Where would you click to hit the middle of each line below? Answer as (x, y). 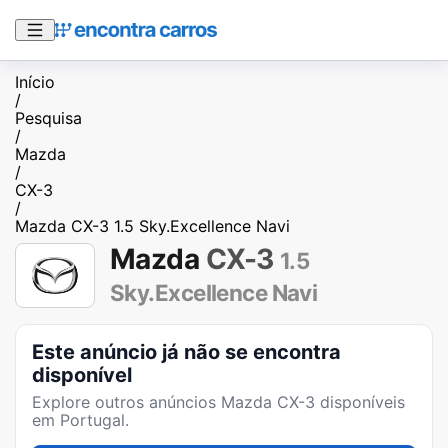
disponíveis (360, 401)
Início (35, 82)
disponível (82, 374)
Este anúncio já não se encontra (186, 351)
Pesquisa (48, 118)
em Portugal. (80, 419)
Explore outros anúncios (126, 401)
